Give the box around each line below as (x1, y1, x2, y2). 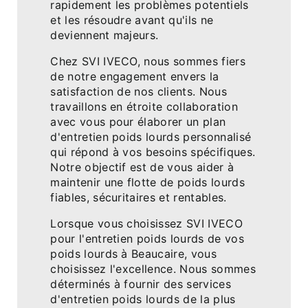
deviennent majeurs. (50, 28, 159, 43)
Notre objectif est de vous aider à (50, 160, 234, 175)
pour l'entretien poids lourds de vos (50, 232, 244, 246)
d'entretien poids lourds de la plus (50, 292, 236, 307)
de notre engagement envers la (50, 69, 219, 84)
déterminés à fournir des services (50, 277, 231, 291)
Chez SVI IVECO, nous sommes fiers (50, 54, 245, 69)
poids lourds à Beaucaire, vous (50, 247, 217, 261)
